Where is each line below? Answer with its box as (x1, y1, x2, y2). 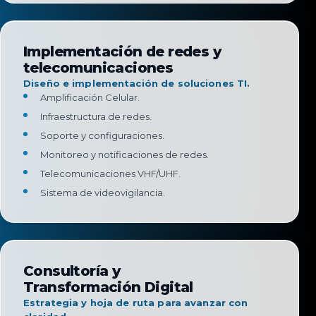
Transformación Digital (23, 279, 193, 296)
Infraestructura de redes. (40, 111, 152, 122)
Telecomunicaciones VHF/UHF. (40, 168, 181, 179)
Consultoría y (23, 262, 121, 279)
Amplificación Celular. (40, 92, 140, 103)
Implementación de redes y (23, 43, 221, 60)
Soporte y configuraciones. (40, 130, 164, 141)
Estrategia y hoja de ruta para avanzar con (23, 297, 248, 308)
